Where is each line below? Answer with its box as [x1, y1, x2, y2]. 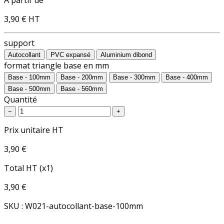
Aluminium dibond [100, 50, 152, 58]
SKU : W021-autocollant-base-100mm [4, 200, 143, 211]
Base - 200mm [60, 73, 103, 81]
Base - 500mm [8, 84, 50, 92]
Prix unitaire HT [4, 124, 63, 135]
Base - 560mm [60, 84, 103, 92]
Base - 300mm [113, 73, 155, 81]
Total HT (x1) [4, 162, 53, 173]
